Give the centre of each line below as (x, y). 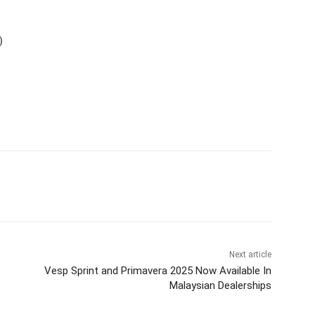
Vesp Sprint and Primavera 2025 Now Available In (157, 271)
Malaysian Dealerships (220, 286)
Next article (250, 255)
